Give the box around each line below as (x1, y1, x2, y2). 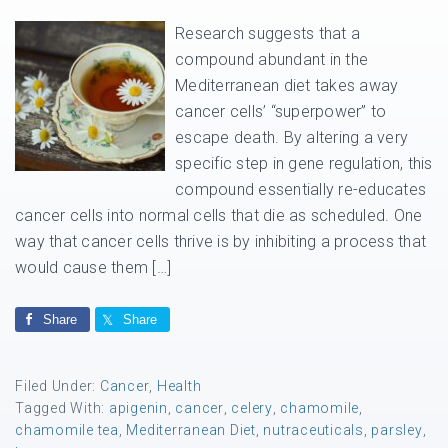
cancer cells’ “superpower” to (175, 102, 387, 121)
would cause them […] (15, 258, 171, 277)
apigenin (108, 400, 168, 416)
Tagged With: (15, 400, 109, 416)
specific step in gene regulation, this (175, 154, 433, 173)
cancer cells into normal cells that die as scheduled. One (15, 206, 423, 225)
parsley (371, 422, 423, 438)
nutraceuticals (263, 422, 364, 438)
